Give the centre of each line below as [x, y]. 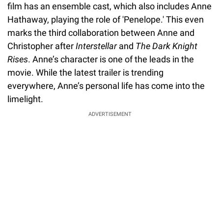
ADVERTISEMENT [110, 114]
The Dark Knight [166, 46]
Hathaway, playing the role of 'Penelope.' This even [106, 19]
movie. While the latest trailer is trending [85, 72]
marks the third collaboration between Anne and [101, 32]
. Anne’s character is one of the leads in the [111, 59]
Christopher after [41, 46]
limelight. [25, 99]
